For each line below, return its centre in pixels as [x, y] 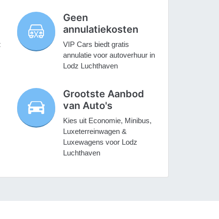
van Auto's [88, 106]
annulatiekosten [101, 30]
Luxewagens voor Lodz [100, 142]
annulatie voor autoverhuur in [109, 55]
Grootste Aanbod [104, 94]
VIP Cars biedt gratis [96, 44]
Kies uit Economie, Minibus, [108, 121]
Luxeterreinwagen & [95, 131]
